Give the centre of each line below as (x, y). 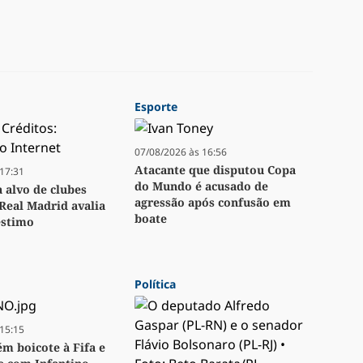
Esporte (156, 107)
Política (155, 284)
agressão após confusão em (213, 203)
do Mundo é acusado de (201, 186)
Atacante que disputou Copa (215, 170)
